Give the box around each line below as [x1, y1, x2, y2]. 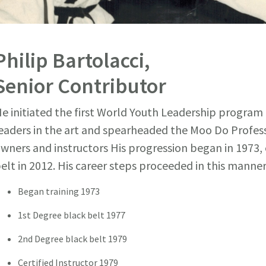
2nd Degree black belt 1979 [18, 233, 128, 245]
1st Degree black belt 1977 [18, 209, 126, 221]
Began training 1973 [18, 185, 100, 198]
